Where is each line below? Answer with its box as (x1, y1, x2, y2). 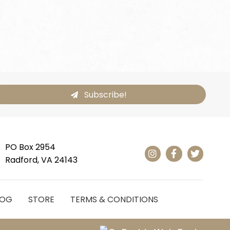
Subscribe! (84, 89, 127, 101)
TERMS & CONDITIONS (70, 194, 158, 206)
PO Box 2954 (5, 141, 55, 154)
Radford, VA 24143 (5, 154, 78, 166)
